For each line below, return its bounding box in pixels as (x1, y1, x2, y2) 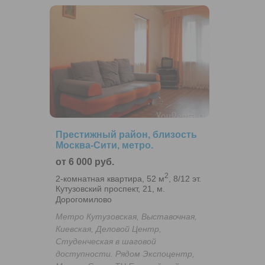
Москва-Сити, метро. (56, 140, 153, 150)
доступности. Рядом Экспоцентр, (56, 249, 195, 259)
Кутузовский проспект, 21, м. (56, 184, 165, 194)
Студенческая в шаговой (56, 237, 156, 247)
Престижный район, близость (56, 129, 197, 140)
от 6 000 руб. (56, 156, 114, 167)
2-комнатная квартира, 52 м (56, 173, 164, 183)
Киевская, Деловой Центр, (56, 224, 161, 234)
